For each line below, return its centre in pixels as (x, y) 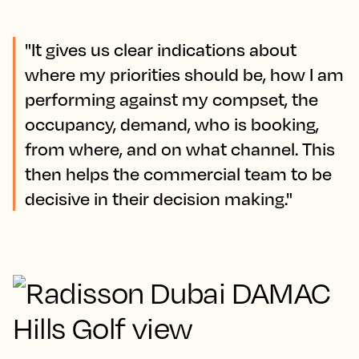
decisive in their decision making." (159, 199)
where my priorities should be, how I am (184, 75)
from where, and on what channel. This (180, 149)
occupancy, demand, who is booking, (172, 124)
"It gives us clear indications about (161, 50)
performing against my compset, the (171, 99)
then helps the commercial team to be (178, 174)
